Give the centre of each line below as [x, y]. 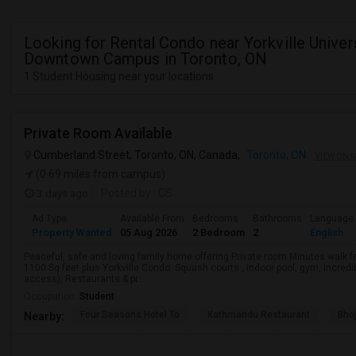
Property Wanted [72, 232]
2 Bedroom [219, 232]
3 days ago [61, 193]
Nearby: [44, 316]
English [327, 232]
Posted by [126, 193]
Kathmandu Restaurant [259, 315]
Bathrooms [277, 219]
